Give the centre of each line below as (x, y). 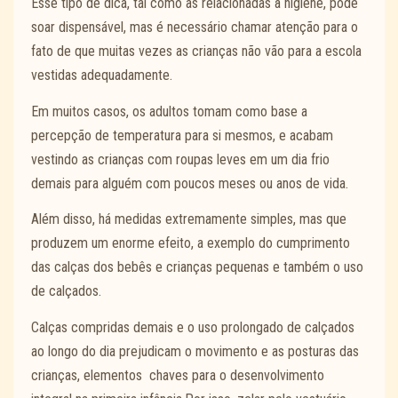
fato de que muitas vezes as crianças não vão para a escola (196, 52)
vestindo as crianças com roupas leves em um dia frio (180, 159)
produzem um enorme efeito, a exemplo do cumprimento (191, 243)
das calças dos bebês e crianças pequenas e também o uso (197, 267)
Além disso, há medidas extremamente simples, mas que (189, 219)
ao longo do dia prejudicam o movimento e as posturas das (195, 351)
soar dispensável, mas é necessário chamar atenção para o (195, 28)
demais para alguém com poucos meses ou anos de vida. (193, 183)
